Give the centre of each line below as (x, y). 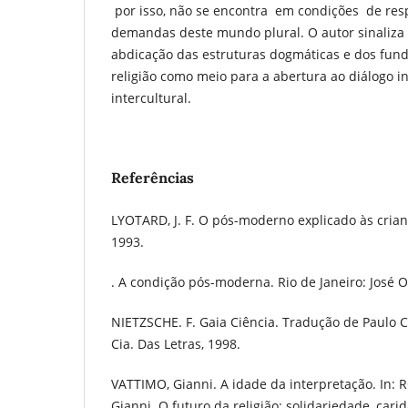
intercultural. (151, 97)
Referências (153, 177)
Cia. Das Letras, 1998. (176, 343)
